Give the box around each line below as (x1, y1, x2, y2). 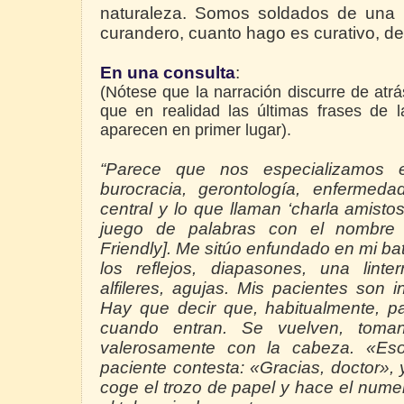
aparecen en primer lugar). (100, 121, 291, 140)
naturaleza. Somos (100, 4, 251, 23)
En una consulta (100, 63, 235, 83)
